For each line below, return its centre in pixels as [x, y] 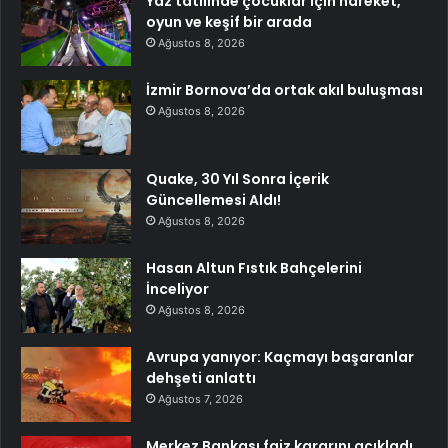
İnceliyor [177, 288]
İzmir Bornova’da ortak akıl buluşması [284, 89]
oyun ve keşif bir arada [229, 21]
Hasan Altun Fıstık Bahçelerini [254, 267]
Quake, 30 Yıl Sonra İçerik [237, 178]
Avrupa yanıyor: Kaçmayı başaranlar [280, 356]
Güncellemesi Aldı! [213, 199]
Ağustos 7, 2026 [200, 398]
